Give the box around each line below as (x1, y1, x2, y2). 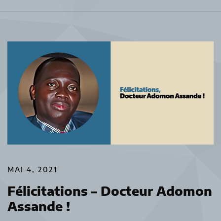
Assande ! (7, 198, 70, 214)
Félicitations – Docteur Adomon (7, 183, 212, 199)
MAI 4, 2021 (7, 165, 58, 174)
